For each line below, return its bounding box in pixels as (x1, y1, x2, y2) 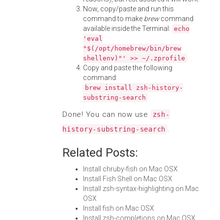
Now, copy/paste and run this (83, 5, 174, 13)
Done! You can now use (62, 110, 151, 119)
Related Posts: (62, 146, 138, 160)
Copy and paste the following (83, 64, 172, 72)
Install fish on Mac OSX (83, 204, 154, 212)
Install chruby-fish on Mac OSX (83, 165, 178, 173)
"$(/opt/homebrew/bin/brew (83, 45, 181, 52)
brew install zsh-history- (85, 84, 183, 91)
